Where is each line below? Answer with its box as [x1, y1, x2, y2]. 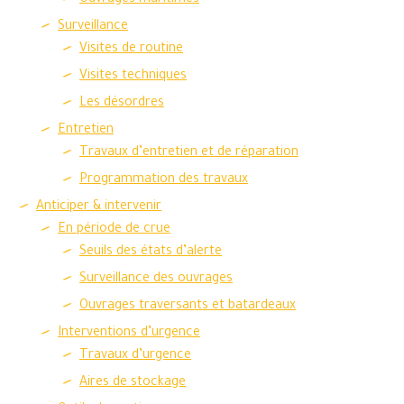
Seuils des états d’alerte [79, 245, 222, 260]
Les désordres [79, 96, 164, 111]
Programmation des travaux [79, 173, 248, 188]
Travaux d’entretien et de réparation [79, 146, 298, 161]
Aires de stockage [79, 376, 186, 390]
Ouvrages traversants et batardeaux [79, 299, 296, 314]
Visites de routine [79, 42, 183, 57]
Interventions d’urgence [58, 326, 200, 341]
